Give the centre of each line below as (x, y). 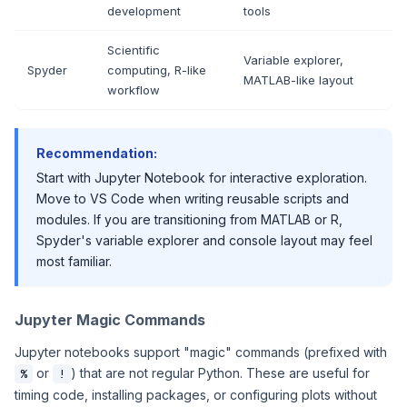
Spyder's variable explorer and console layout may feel (204, 240)
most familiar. (74, 261)
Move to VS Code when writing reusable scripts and (193, 199)
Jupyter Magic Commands (110, 320)
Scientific (134, 50)
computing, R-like (157, 70)
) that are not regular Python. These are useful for (220, 373)
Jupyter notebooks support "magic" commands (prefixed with (201, 352)
